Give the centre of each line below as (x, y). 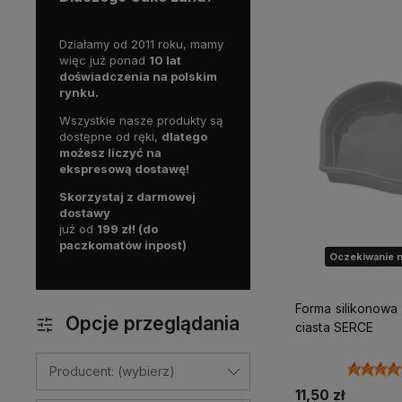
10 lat (165, 60)
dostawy (85, 212)
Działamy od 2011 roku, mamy (141, 44)
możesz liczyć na (110, 152)
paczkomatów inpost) (123, 245)
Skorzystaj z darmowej (127, 196)
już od (78, 228)
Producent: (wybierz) (112, 371)
